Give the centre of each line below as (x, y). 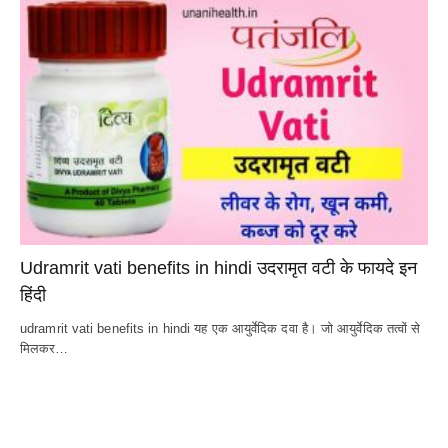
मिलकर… (44, 349)
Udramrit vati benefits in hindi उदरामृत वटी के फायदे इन (218, 268)
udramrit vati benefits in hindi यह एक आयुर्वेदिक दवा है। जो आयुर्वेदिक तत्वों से (220, 329)
